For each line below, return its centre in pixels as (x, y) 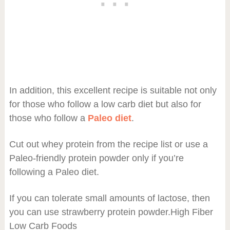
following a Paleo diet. (54, 172)
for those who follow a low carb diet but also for (105, 104)
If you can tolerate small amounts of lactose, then (109, 198)
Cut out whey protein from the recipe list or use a (108, 144)
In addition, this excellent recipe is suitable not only (113, 90)
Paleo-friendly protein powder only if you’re (96, 158)
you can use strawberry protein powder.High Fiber (111, 212)
